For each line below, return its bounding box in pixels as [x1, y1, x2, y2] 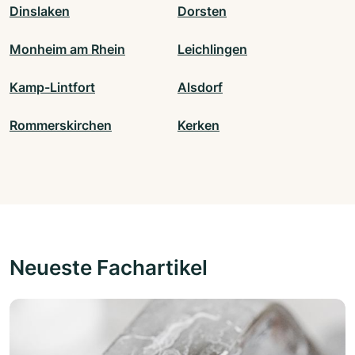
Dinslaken [10, 3, 70, 20]
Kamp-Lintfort [10, 79, 95, 96]
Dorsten [177, 3, 227, 20]
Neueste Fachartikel [10, 254, 208, 281]
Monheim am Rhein [10, 41, 125, 58]
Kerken [177, 117, 219, 134]
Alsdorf [177, 79, 223, 96]
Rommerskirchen [10, 117, 112, 134]
